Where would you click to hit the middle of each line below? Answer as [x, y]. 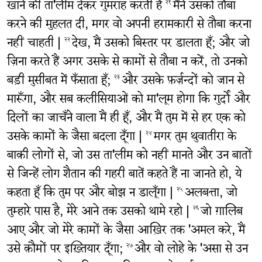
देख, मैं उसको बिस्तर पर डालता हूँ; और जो [161, 44]
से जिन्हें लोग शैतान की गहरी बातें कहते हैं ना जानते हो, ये [124, 175]
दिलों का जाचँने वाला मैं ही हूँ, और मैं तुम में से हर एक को [126, 119]
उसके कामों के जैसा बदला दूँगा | [76, 138]
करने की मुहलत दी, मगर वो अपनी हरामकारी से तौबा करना [129, 26]
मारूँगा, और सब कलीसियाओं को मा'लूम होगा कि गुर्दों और [128, 101]
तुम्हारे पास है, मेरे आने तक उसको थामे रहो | [100, 213]
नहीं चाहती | [35, 44]
